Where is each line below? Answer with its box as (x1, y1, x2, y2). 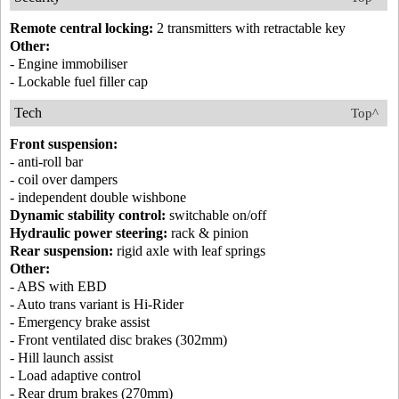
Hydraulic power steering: (10, 225, 167, 241)
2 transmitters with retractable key (153, 20, 346, 37)
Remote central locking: (10, 20, 153, 37)
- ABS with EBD (10, 279, 107, 295)
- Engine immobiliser (10, 56, 127, 72)
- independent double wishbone (10, 190, 186, 206)
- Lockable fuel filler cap (10, 74, 148, 90)
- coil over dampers (10, 172, 118, 188)
